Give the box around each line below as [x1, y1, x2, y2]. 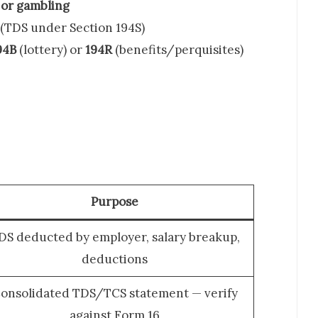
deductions [82, 251, 148, 267]
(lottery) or [16, 42, 85, 58]
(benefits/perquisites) [112, 42, 243, 58]
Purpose [91, 193, 138, 209]
